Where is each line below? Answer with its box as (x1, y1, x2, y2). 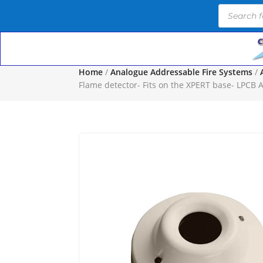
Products (218, 4, 252, 15)
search (218, 16, 244, 28)
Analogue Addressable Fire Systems (110, 66, 253, 77)
